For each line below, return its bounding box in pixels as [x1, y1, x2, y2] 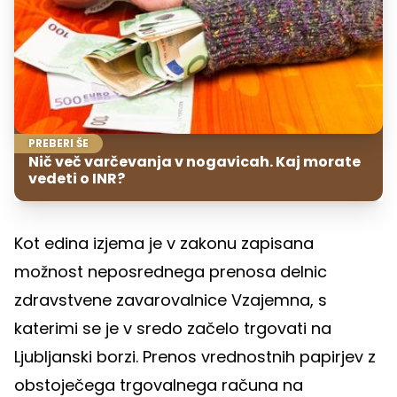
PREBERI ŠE [28, 135, 89, 151]
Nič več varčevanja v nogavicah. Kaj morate [28, 151, 361, 172]
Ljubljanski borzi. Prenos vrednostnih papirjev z [14, 345, 376, 368]
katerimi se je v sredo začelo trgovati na [14, 316, 331, 339]
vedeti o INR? [28, 167, 125, 189]
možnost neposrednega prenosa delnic [14, 260, 327, 283]
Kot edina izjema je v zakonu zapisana [14, 231, 314, 254]
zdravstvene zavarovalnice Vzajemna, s [14, 288, 327, 311]
